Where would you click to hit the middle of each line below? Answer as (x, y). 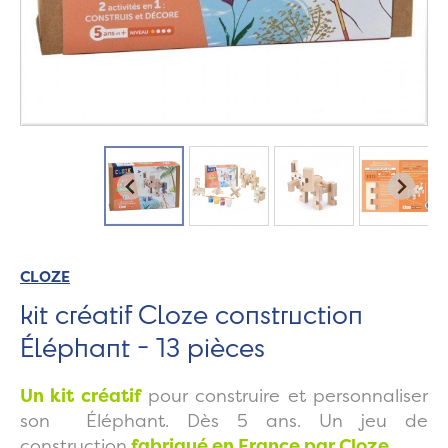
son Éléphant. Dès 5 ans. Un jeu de (224, 421)
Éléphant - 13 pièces (142, 347)
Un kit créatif (80, 396)
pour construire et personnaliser (288, 396)
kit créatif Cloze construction (191, 314)
